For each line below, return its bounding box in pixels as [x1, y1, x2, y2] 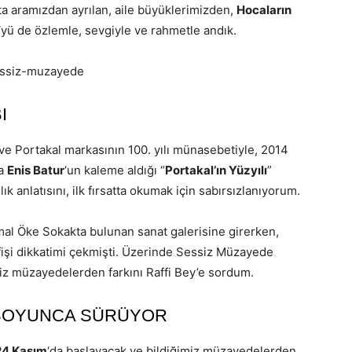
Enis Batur [7, 163, 64, 178]
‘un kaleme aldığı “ [64, 163, 165, 178]
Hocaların [236, 2, 291, 17]
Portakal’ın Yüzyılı [165, 163, 267, 178]
